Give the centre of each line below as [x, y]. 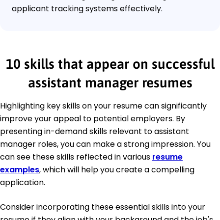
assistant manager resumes [110, 83]
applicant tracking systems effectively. [87, 9]
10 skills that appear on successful [110, 64]
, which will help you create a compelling [117, 170]
